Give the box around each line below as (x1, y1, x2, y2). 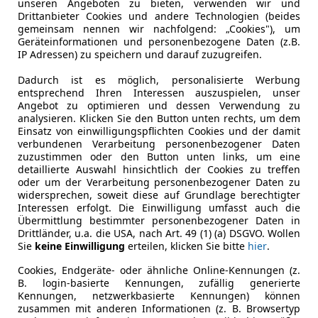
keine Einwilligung (35, 238, 125, 253)
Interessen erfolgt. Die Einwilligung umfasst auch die (18, 200, 300, 214)
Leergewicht (36, 83, 103, 99)
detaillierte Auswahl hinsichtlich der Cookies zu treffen (18, 162, 300, 176)
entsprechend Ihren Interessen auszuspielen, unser (18, 85, 300, 99)
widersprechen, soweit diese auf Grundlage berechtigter (18, 187, 300, 202)
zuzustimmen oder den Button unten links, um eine (18, 149, 300, 163)
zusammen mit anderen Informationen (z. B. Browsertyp (18, 301, 300, 315)
